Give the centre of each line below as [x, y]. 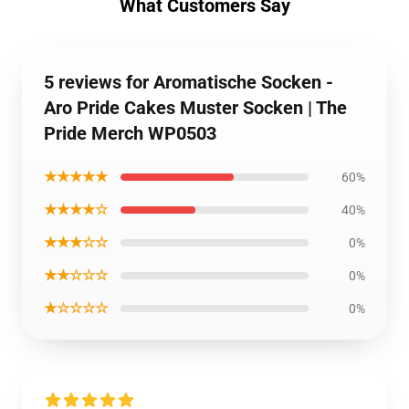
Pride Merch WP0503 [130, 133]
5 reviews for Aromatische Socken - [189, 82]
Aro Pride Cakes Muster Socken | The [195, 108]
